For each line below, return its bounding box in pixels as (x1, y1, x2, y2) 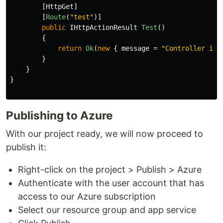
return (58, 44, 82, 53)
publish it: (6, 142, 46, 153)
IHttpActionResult (70, 23, 137, 32)
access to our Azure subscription (18, 191, 156, 202)
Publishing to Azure (6, 109, 112, 122)
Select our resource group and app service (18, 205, 196, 216)
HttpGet (46, 2, 74, 11)
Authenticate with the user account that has (18, 178, 204, 189)
